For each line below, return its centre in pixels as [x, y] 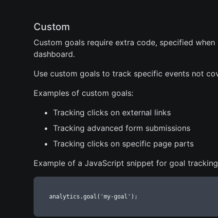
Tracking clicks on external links [112, 112]
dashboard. [54, 54]
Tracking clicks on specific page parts [123, 144]
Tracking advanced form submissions [122, 128]
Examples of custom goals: [83, 93]
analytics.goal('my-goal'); [93, 197]
